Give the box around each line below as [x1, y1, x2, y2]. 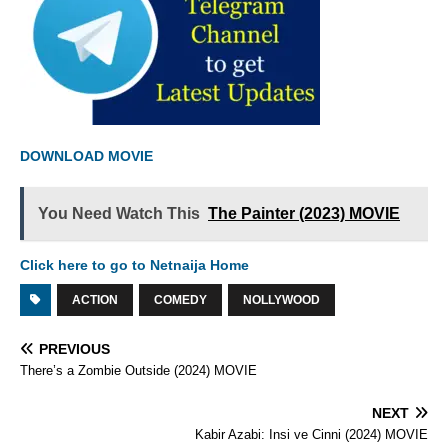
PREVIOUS [39, 341, 110, 357]
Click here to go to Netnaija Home [20, 257, 249, 273]
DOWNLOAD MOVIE [20, 148, 153, 164]
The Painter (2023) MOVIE [208, 205, 400, 222]
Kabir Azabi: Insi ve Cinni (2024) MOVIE [195, 427, 428, 442]
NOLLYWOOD [243, 293, 320, 307]
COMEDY [154, 293, 207, 307]
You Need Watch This [38, 205, 200, 222]
